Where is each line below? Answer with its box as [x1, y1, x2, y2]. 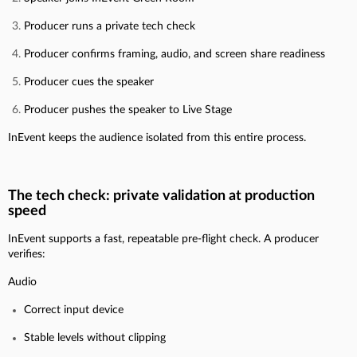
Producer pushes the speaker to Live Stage [24, 104, 232, 116]
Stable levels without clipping [24, 331, 166, 343]
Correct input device [24, 304, 124, 316]
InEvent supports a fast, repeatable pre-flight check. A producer [8, 233, 319, 245]
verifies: [8, 248, 45, 260]
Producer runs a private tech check [24, 20, 195, 32]
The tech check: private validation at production [8, 188, 315, 203]
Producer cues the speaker [24, 76, 154, 88]
